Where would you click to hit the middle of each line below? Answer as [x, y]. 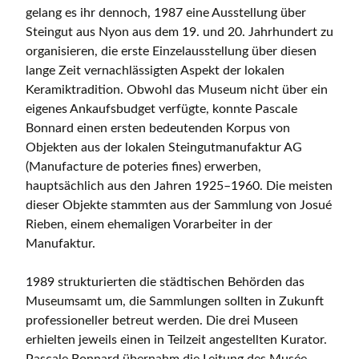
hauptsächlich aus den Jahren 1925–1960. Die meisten [179, 186]
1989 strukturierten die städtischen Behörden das [165, 282]
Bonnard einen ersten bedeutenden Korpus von [158, 129]
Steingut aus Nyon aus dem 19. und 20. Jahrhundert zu [179, 32]
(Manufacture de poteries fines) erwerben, [143, 167]
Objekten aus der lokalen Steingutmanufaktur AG [164, 148]
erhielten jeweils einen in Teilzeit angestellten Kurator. [176, 340]
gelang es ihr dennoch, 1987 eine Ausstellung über [166, 13]
